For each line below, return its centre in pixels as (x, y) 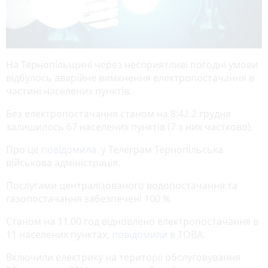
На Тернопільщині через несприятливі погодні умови (132, 64)
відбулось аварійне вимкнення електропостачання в (130, 77)
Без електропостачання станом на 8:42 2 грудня (118, 113)
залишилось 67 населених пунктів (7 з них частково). (130, 127)
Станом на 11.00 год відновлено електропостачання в (132, 221)
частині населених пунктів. (70, 91)
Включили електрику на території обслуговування (123, 257)
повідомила (70, 149)
